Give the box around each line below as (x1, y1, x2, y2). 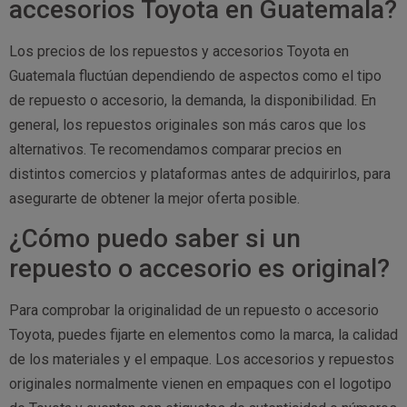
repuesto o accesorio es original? (9, 253, 390, 283)
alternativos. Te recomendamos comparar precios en (9, 140, 342, 158)
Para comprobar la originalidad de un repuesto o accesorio (9, 301, 379, 319)
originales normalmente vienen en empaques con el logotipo (9, 374, 392, 392)
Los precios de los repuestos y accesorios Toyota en (9, 42, 349, 60)
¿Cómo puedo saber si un (9, 223, 301, 253)
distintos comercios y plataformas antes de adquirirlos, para (9, 164, 391, 183)
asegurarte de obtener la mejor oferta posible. (9, 189, 300, 207)
